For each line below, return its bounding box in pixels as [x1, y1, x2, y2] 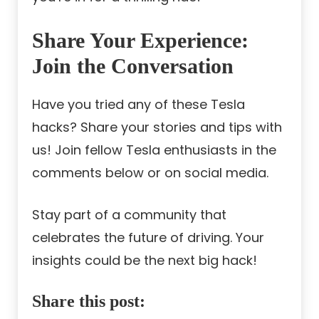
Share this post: [32, 292, 145, 311]
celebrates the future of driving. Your [32, 229, 264, 247]
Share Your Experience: [32, 28, 249, 53]
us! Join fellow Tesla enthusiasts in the [32, 141, 276, 159]
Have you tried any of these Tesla [32, 95, 245, 114]
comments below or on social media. [32, 164, 268, 182]
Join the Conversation [32, 54, 234, 78]
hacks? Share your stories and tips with [32, 118, 282, 137]
